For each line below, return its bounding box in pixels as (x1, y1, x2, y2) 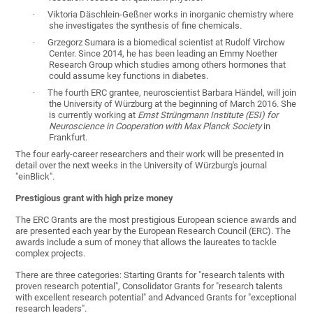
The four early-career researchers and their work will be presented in (15, 149, 284, 160)
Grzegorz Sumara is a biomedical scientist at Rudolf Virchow (48, 37, 286, 48)
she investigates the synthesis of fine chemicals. (49, 20, 242, 31)
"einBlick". (15, 171, 55, 182)
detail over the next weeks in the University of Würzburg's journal (15, 160, 268, 171)
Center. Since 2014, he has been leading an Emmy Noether (49, 48, 278, 59)
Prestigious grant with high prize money (15, 193, 174, 204)
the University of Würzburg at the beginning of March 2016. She (49, 99, 297, 110)
